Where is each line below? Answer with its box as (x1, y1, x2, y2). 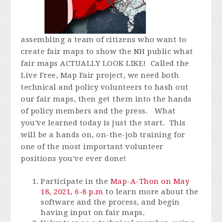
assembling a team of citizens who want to (21, 35, 187, 44)
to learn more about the (103, 187, 199, 196)
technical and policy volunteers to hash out (21, 82, 189, 92)
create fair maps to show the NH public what (21, 47, 193, 56)
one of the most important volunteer (21, 142, 164, 151)
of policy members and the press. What (21, 106, 176, 115)
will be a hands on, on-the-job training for (21, 130, 185, 139)
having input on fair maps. (41, 208, 150, 217)
